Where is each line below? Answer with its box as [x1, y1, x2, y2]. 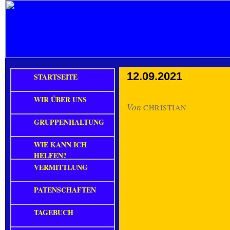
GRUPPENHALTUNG [34, 117, 104, 127]
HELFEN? [34, 150, 67, 161]
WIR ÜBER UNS [34, 94, 87, 105]
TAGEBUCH [34, 207, 73, 218]
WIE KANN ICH [34, 139, 87, 150]
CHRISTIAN [143, 103, 187, 112]
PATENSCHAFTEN [34, 184, 96, 195]
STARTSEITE [34, 71, 78, 82]
